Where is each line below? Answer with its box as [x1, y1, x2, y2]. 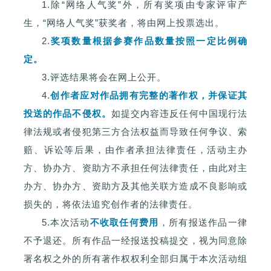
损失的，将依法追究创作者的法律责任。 [24, 199, 198, 210]
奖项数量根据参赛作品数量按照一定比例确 [50, 36, 247, 47]
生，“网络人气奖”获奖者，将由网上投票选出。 [24, 18, 224, 28]
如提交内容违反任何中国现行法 [111, 108, 248, 119]
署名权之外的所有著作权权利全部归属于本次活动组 [24, 253, 247, 264]
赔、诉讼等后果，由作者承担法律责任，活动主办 [24, 145, 247, 155]
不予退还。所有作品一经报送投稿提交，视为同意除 [24, 235, 247, 246]
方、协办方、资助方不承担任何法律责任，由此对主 [24, 163, 247, 174]
